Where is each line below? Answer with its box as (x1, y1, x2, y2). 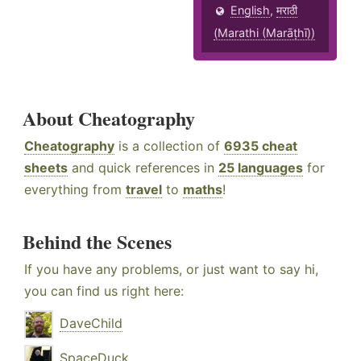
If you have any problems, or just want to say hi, (24, 261, 318, 278)
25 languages (218, 160, 303, 176)
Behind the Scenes (23, 227, 172, 256)
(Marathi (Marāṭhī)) (214, 26, 316, 40)
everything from (24, 181, 126, 198)
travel (126, 181, 162, 198)
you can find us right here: (24, 283, 184, 300)
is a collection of (114, 138, 224, 155)
